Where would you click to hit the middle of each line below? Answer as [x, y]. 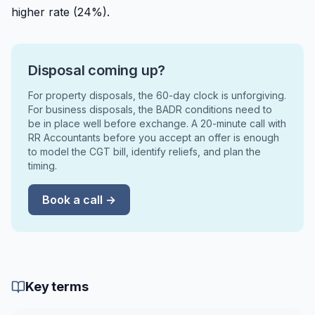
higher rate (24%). [60, 12]
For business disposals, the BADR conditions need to [150, 109]
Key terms [57, 287]
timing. [43, 166]
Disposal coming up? [97, 70]
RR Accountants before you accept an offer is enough [154, 137]
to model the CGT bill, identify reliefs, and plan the [144, 152]
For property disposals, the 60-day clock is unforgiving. [157, 95]
